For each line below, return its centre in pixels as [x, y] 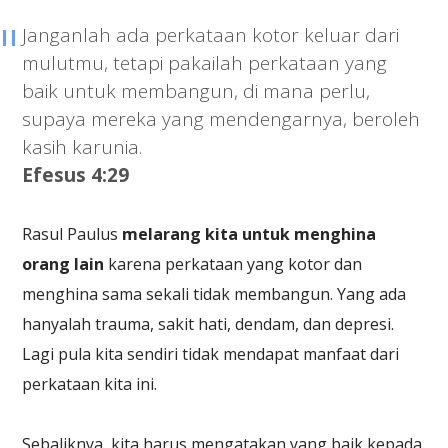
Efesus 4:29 [76, 174]
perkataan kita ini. [90, 383]
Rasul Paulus [72, 233]
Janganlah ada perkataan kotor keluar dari [211, 34]
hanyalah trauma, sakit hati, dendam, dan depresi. [208, 323]
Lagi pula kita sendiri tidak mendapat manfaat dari [211, 353]
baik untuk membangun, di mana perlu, [196, 90]
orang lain [63, 263]
